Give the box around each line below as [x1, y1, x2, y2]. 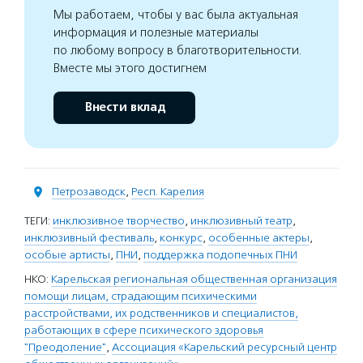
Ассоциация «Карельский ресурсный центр [112, 340, 337, 355]
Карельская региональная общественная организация [51, 272, 337, 287]
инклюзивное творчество [53, 214, 185, 228]
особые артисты [24, 248, 110, 263]
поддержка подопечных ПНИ [143, 248, 297, 263]
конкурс [160, 231, 203, 246]
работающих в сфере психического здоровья [24, 323, 263, 338]
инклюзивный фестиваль [24, 231, 154, 246]
